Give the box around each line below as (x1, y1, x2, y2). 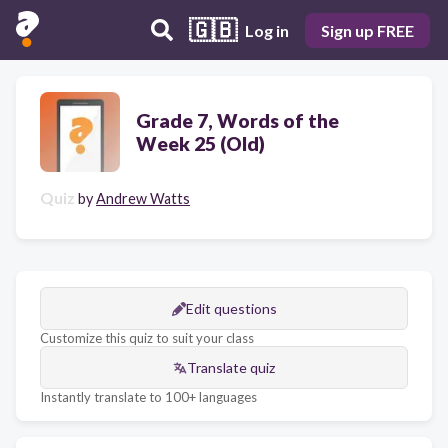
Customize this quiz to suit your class (40, 330, 254, 346)
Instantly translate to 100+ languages (40, 389, 257, 405)
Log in (245, 20, 289, 40)
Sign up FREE (321, 20, 414, 40)
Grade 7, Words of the (136, 109, 339, 132)
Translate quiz (187, 359, 275, 376)
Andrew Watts (96, 190, 190, 207)
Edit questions (185, 300, 277, 317)
